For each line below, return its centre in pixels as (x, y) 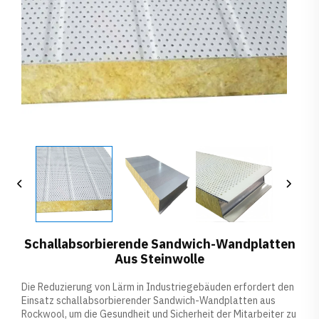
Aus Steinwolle (159, 259)
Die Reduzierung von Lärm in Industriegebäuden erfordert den (158, 287)
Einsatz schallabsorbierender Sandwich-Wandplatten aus (148, 301)
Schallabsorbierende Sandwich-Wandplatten (159, 244)
